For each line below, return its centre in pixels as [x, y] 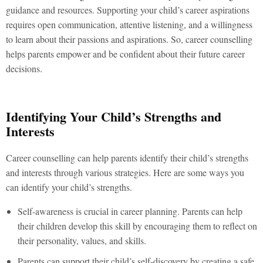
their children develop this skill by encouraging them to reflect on [137, 226]
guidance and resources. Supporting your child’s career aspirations [128, 10]
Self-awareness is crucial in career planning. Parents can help [130, 211]
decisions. [24, 68]
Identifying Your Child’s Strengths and [114, 117]
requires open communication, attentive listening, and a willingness [129, 24]
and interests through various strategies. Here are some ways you [125, 172]
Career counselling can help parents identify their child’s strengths [127, 158]
